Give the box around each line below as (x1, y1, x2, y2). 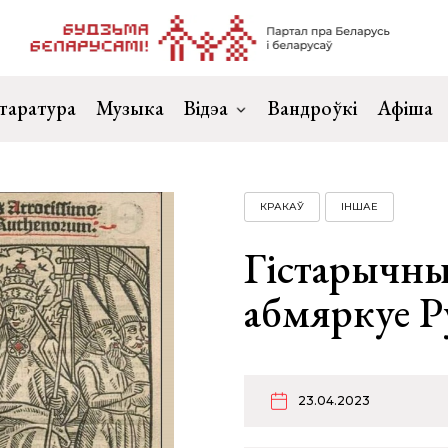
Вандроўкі (268, 95, 357, 121)
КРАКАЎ (260, 200, 304, 213)
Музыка (96, 95, 164, 121)
